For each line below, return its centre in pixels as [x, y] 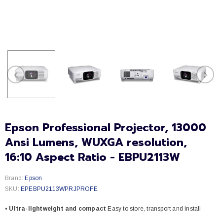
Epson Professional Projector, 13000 [106, 128]
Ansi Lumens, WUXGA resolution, [96, 143]
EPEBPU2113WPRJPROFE [59, 189]
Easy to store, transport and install [154, 209]
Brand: [14, 178]
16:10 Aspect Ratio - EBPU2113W [92, 157]
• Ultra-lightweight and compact [56, 209]
